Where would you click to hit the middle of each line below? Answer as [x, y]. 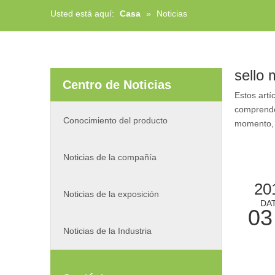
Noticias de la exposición [111, 194]
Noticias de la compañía [110, 157]
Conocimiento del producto [115, 120]
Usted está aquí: [82, 13]
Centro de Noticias [117, 84]
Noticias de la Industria [107, 230]
